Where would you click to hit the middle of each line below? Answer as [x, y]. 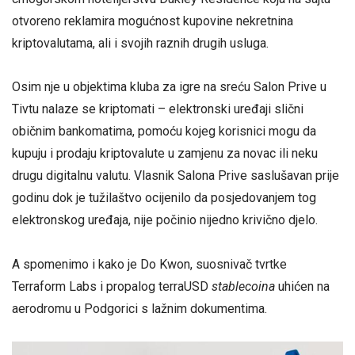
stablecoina [243, 286]
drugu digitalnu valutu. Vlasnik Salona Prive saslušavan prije [176, 176]
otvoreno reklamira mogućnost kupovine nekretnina [153, 21]
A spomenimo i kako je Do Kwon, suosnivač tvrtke [149, 264]
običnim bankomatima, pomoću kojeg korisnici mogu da [164, 132]
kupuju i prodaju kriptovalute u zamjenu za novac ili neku [165, 154]
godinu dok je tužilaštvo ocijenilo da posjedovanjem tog [164, 198]
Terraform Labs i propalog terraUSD [112, 286]
